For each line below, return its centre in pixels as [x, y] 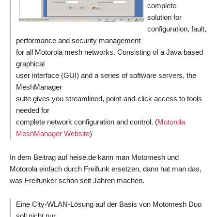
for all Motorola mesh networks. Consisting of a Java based [109, 52]
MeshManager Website [53, 133]
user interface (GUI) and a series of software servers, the [106, 75]
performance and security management [78, 40]
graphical [30, 63]
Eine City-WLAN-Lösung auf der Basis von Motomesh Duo [109, 204]
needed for [33, 110]
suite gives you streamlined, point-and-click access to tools [109, 98]
